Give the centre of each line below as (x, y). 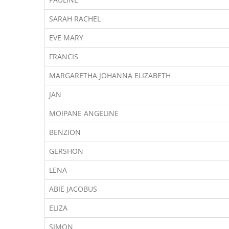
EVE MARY (66, 38)
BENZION (65, 132)
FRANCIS (64, 56)
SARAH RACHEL (75, 19)
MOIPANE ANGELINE (84, 113)
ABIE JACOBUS (73, 189)
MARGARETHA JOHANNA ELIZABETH (110, 75)
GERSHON (66, 151)
